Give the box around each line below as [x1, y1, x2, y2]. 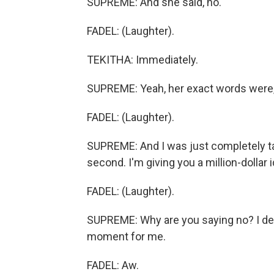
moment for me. [87, 230, 166, 243]
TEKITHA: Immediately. [87, 53, 198, 66]
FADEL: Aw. [87, 259, 139, 272]
